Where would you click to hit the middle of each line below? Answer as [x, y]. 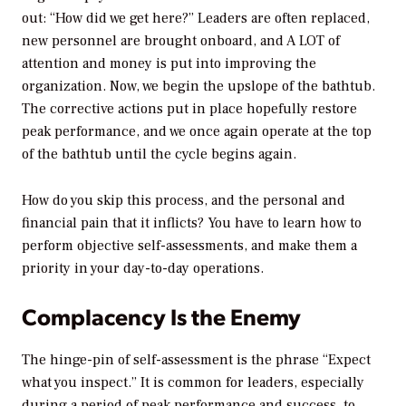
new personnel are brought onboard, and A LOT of [181, 40]
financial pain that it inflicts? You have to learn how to [192, 222]
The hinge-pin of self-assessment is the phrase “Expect [196, 359]
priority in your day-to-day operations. [143, 268]
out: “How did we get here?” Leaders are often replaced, [196, 18]
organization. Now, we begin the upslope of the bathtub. [198, 86]
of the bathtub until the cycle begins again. [159, 154]
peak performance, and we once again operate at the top [197, 131]
